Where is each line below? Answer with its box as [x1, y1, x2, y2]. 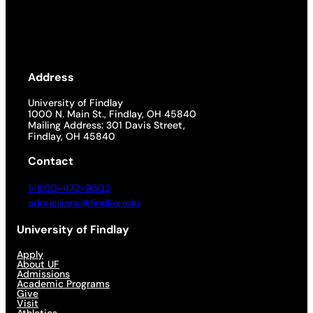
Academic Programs [17, 277, 110, 290]
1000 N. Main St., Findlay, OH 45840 [28, 107, 196, 120]
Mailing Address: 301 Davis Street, [28, 118, 185, 131]
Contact [28, 153, 73, 168]
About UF [17, 257, 59, 270]
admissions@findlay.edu [28, 196, 140, 209]
